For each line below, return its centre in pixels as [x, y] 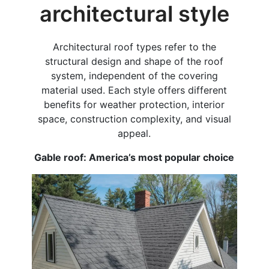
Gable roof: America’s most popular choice [134, 157]
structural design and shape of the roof [134, 61]
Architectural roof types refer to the [134, 47]
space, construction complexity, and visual [134, 119]
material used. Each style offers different [134, 90]
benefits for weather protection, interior [134, 104]
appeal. [134, 133]
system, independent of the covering [134, 75]
